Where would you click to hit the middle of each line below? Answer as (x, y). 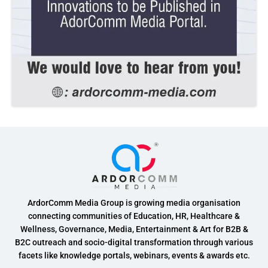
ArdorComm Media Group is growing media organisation (134, 202)
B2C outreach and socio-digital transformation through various (134, 242)
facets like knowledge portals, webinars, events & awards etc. (134, 255)
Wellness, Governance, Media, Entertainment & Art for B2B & (134, 229)
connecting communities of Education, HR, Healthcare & (134, 216)
